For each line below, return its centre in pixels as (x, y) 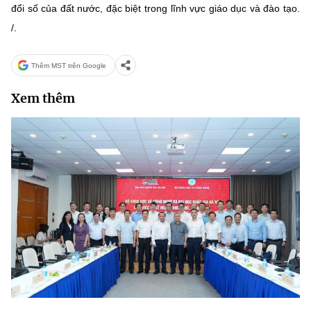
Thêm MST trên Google (69, 65)
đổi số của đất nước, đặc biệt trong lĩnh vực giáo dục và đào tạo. (155, 8)
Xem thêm (43, 98)
